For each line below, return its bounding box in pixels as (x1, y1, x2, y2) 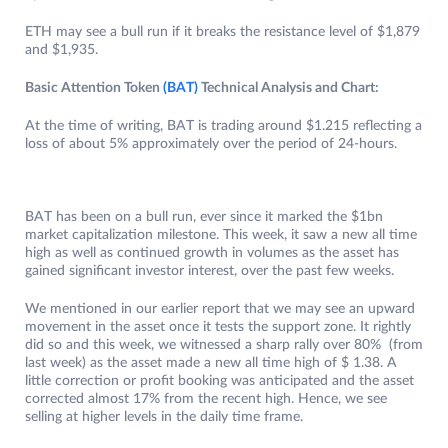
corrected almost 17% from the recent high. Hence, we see (25, 392, 387, 407)
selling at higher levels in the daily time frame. (25, 410, 307, 425)
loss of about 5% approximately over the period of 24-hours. (25, 137, 397, 152)
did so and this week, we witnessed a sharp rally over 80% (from (25, 338, 423, 353)
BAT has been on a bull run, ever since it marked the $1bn (25, 210, 383, 225)
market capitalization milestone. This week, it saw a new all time (25, 228, 417, 243)
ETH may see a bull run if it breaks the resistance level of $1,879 (25, 25, 420, 40)
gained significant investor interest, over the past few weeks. (25, 264, 394, 279)
